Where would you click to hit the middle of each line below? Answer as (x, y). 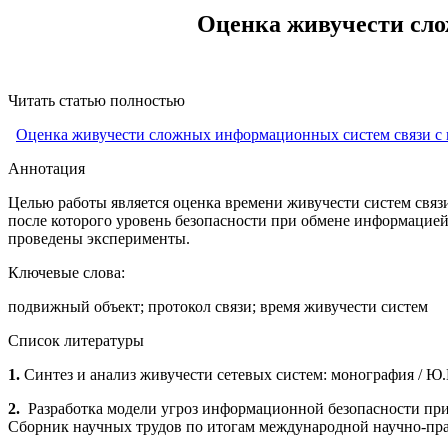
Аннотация (46, 169)
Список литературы (76, 341)
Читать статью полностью (96, 101)
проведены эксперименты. (99, 239)
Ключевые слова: (66, 273)
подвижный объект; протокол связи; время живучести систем (218, 307)
